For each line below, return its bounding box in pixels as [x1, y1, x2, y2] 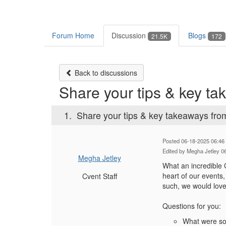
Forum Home [52, 30, 94, 41]
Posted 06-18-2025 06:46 [162, 137, 224, 145]
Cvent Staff [82, 171, 117, 182]
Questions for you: [162, 201, 221, 211]
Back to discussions [73, 68, 137, 78]
